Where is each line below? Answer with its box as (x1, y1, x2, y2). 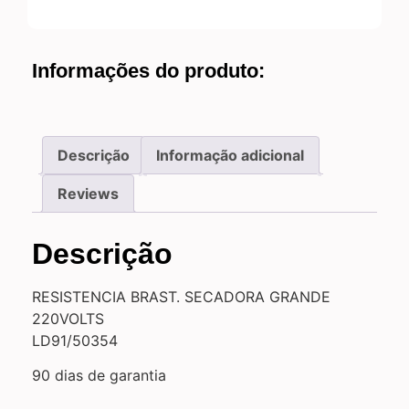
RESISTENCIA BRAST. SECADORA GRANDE (32, 288, 330, 307)
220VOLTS (32, 309, 104, 329)
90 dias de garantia (32, 366, 166, 385)
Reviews (58, 184, 119, 204)
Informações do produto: (32, 59, 265, 83)
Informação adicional (156, 146, 304, 165)
